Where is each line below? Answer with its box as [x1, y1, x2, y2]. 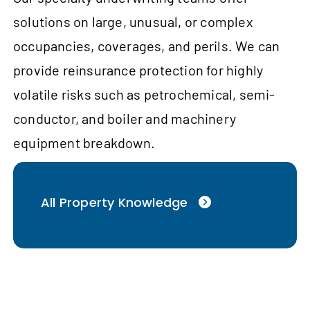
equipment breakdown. [13, 134, 155, 152]
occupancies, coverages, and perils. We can [13, 37, 280, 55]
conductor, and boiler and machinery [13, 110, 236, 127]
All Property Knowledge [41, 194, 188, 212]
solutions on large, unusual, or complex [13, 13, 253, 30]
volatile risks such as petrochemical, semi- [13, 86, 275, 103]
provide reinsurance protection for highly [13, 62, 264, 79]
